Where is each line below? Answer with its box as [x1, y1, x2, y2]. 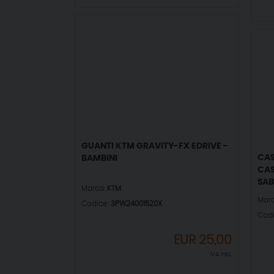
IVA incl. [210, 251, 232, 257]
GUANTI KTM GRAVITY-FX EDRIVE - [81, 141, 228, 150]
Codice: [81, 199, 111, 207]
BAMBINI [81, 154, 117, 163]
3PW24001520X [111, 199, 162, 207]
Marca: [81, 185, 107, 192]
